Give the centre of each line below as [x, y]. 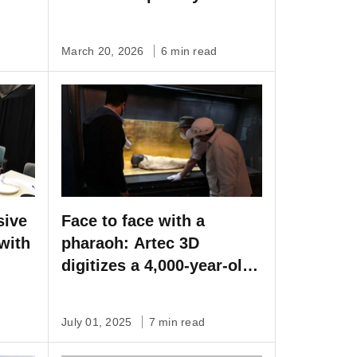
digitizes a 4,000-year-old [157, 266]
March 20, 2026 [104, 51]
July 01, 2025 [98, 322]
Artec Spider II [116, 16]
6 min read [189, 51]
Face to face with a [133, 221]
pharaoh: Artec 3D [130, 243]
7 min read [177, 322]
